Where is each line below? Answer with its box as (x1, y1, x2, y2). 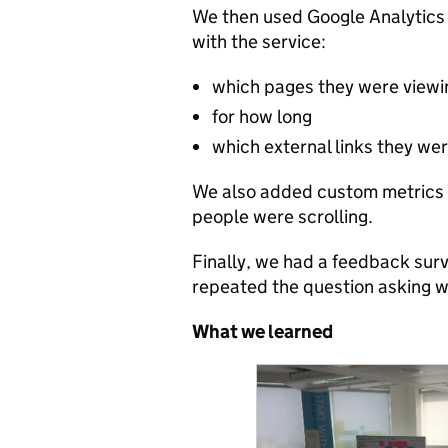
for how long (212, 104, 312, 128)
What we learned (192, 319, 333, 343)
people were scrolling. (192, 204, 373, 228)
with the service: (192, 29, 326, 53)
